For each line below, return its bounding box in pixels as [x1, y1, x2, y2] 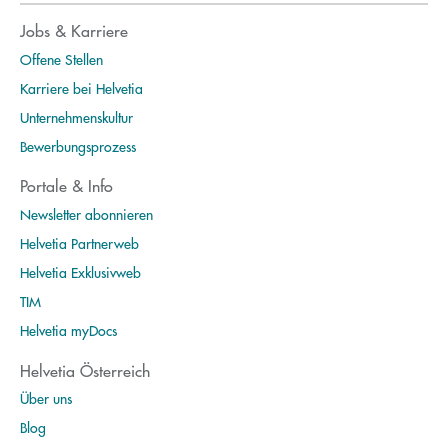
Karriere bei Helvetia [20, 77, 143, 98]
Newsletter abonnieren [20, 203, 153, 224]
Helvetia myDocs [20, 319, 117, 340]
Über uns [20, 387, 72, 408]
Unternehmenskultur [20, 106, 133, 127]
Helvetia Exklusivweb [20, 261, 141, 282]
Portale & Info [20, 174, 113, 198]
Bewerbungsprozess [20, 135, 136, 156]
